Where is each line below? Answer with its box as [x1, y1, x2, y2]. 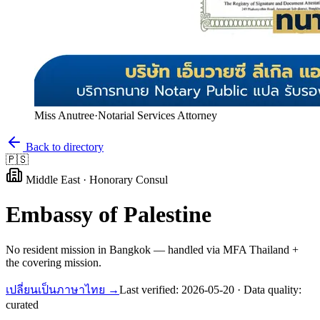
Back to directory [23, 141, 104, 153]
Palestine [124, 201, 211, 228]
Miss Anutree [34, 109, 94, 121]
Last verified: [119, 283, 181, 296]
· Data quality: [234, 283, 301, 296]
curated [6, 298, 39, 311]
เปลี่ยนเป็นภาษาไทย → [6, 283, 119, 296]
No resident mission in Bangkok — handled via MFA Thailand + [6, 243, 299, 256]
